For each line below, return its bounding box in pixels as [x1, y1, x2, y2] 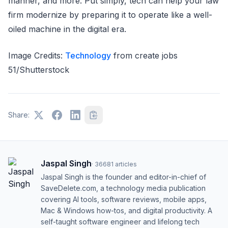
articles [115, 160, 137, 168]
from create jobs [111, 50, 178, 61]
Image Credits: [8, 50, 65, 61]
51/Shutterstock [8, 65, 69, 75]
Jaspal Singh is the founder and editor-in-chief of [41, 173, 206, 182]
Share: [8, 110, 30, 120]
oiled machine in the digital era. [8, 24, 126, 35]
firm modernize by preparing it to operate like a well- [8, 10, 212, 20]
